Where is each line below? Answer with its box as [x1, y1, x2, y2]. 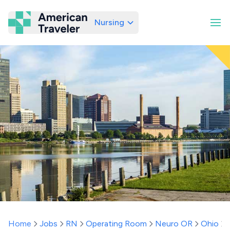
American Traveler [72, 22, 131, 31]
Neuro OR [155, 219, 193, 228]
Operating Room [86, 219, 147, 228]
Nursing [94, 17, 124, 27]
